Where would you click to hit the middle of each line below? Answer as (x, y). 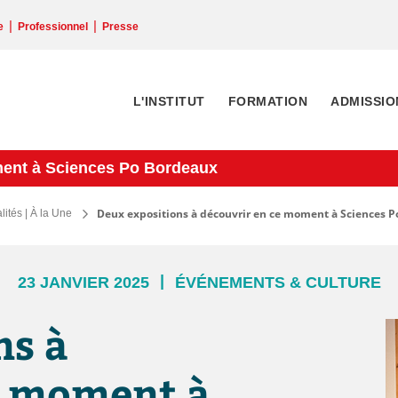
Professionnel (53, 27)
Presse (120, 27)
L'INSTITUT (169, 101)
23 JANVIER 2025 (83, 282)
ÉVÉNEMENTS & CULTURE (278, 282)
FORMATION (267, 101)
